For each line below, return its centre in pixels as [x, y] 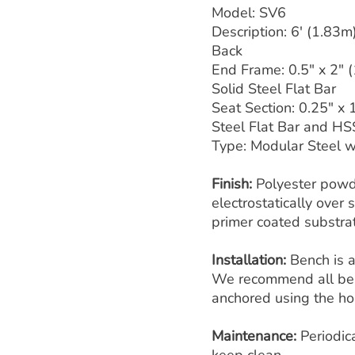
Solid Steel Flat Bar [274, 89]
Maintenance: [256, 336]
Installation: [251, 260]
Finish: [234, 184]
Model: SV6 [249, 13]
